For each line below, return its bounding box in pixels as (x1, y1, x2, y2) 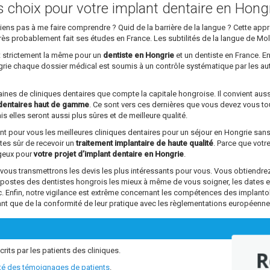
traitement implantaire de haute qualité (76, 139, 213, 148)
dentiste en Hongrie (103, 51, 174, 60)
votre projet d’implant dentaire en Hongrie (34, 149, 184, 159)
